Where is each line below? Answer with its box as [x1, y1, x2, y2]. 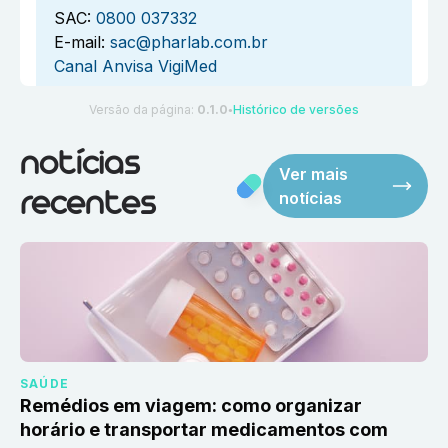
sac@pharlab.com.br [110, 32, 268, 53]
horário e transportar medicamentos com [20, 419, 388, 441]
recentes [20, 191, 155, 221]
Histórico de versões [233, 102, 359, 118]
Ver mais [279, 164, 349, 185]
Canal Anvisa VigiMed [54, 56, 217, 77]
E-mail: [54, 32, 105, 53]
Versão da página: [89, 102, 197, 118]
